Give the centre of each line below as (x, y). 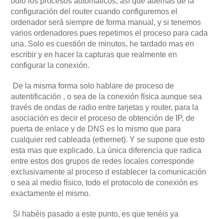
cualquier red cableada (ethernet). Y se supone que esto (108, 139)
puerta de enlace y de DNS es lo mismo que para (96, 129)
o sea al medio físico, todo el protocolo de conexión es (104, 182)
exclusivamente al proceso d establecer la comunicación (109, 172)
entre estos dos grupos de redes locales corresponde (102, 161)
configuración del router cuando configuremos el (94, 11)
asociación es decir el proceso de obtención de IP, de (103, 118)
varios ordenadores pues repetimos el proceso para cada (109, 33)
